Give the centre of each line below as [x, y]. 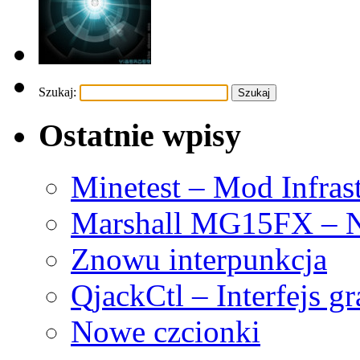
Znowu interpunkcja [199, 260]
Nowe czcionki [166, 332]
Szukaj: [57, 92]
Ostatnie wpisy [140, 135]
